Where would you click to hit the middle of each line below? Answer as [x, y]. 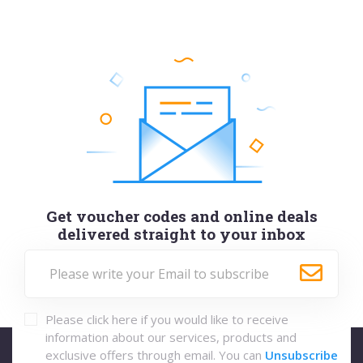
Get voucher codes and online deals [181, 216]
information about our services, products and [171, 337]
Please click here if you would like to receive [167, 319]
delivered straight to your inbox [181, 233]
